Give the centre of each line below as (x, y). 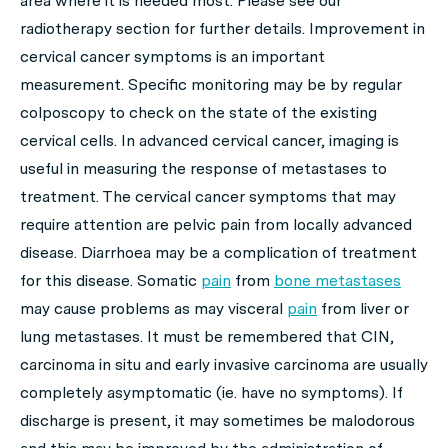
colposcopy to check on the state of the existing (198, 112)
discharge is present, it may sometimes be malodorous (217, 420)
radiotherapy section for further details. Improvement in (222, 28)
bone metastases (337, 280)
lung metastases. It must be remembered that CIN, (207, 336)
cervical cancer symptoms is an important (172, 56)
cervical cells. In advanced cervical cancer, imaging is (209, 140)
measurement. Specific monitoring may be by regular (211, 84)
